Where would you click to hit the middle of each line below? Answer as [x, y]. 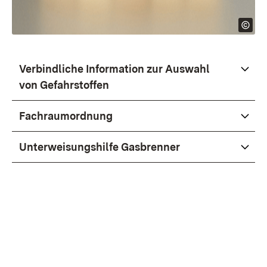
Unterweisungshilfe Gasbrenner [100, 147]
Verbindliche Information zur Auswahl [114, 69]
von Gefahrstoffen [64, 85]
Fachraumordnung [66, 116]
